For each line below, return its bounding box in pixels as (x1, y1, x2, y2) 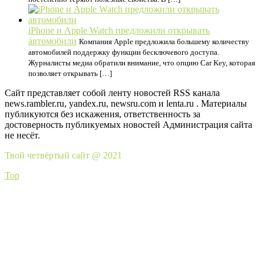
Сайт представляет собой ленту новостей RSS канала (5, 87, 220, 98)
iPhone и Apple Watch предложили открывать (28, 25, 210, 35)
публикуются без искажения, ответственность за (5, 108, 200, 119)
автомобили (28, 35, 77, 46)
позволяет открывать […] (28, 68, 112, 78)
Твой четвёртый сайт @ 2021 (5, 150, 122, 160)
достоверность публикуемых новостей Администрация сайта (5, 119, 252, 130)
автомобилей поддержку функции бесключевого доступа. (28, 47, 219, 57)
